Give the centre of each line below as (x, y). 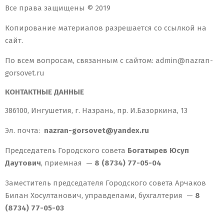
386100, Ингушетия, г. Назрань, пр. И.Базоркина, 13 (96, 111)
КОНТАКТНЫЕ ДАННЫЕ (44, 92)
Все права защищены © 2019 (58, 8)
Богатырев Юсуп (158, 151)
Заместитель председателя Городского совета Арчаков (105, 183)
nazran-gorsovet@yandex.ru (96, 131)
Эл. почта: (24, 131)
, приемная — (67, 163)
